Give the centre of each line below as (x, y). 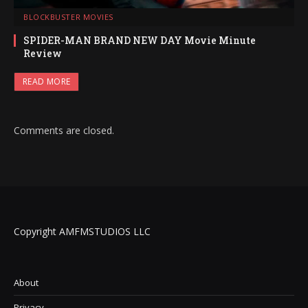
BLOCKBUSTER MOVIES (68, 16)
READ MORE (47, 81)
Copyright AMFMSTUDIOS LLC (82, 231)
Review (43, 53)
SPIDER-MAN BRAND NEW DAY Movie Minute (140, 40)
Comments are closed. (64, 130)
